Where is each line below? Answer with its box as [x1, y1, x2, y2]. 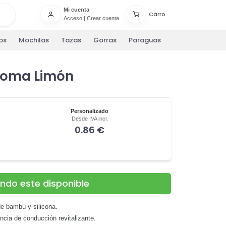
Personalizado [71, 107, 109, 114]
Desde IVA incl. [71, 115, 108, 122]
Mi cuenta [63, 7, 89, 13]
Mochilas [19, 35, 49, 45]
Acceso [63, 15, 82, 22]
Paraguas [129, 35, 161, 45]
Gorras [93, 35, 117, 45]
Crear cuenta [86, 15, 119, 22]
